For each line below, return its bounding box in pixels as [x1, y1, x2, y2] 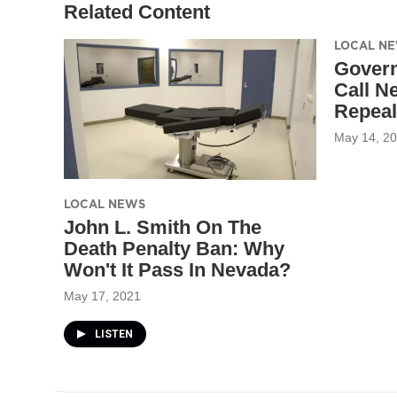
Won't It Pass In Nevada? [64, 258, 291, 281]
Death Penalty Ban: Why [64, 237, 284, 260]
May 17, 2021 [64, 288, 141, 303]
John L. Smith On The [64, 215, 261, 238]
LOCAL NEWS [64, 195, 145, 212]
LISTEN [95, 327, 133, 340]
